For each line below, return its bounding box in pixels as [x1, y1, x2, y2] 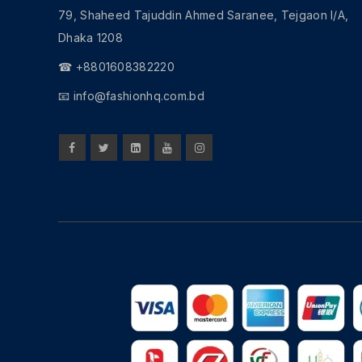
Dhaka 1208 [58, 30, 123, 44]
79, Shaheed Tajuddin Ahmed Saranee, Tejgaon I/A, [58, 7, 349, 22]
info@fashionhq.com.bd [73, 88, 204, 103]
